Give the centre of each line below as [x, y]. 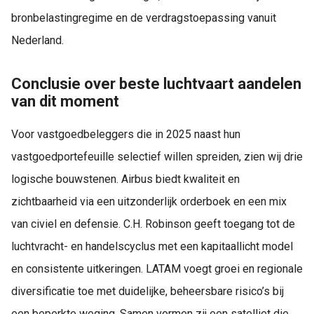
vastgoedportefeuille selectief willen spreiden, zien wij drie [157, 156]
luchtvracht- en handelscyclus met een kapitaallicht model [152, 246]
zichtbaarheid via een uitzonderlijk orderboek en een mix [149, 201]
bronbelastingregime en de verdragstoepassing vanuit [144, 18]
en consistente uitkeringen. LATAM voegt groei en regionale [157, 268]
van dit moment [65, 102]
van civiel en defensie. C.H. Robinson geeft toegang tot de [153, 224]
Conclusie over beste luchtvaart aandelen [156, 84]
